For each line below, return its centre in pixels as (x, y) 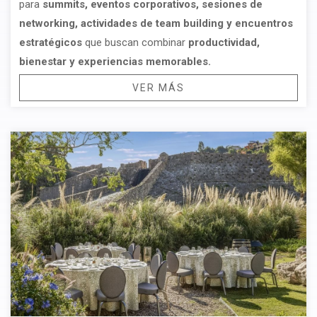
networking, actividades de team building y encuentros (156, 23)
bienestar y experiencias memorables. (115, 61)
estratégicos (52, 42)
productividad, (223, 42)
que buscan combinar (135, 42)
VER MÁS (158, 87)
